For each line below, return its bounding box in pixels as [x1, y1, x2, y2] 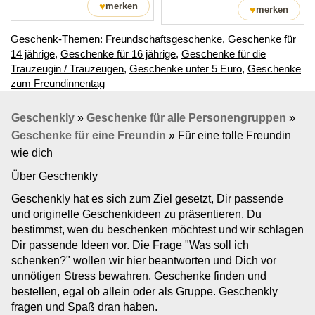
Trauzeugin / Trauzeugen [11, 63, 124, 75]
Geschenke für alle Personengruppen [86, 112, 286, 124]
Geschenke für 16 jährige [60, 48, 176, 60]
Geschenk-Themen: [11, 33, 105, 46]
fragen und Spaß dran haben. [11, 301, 157, 314]
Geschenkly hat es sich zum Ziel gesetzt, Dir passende [11, 193, 283, 205]
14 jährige [11, 48, 55, 60]
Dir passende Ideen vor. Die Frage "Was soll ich [11, 239, 249, 252]
